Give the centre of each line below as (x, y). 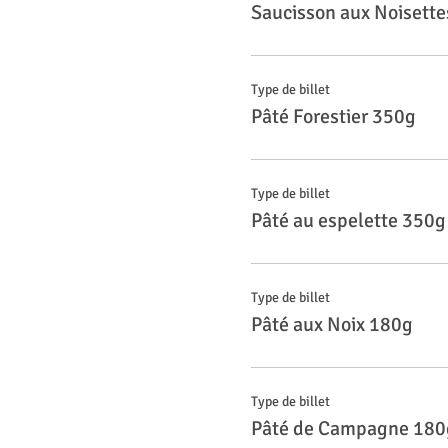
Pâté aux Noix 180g (331, 324)
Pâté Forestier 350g (333, 116)
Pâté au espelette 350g (348, 220)
